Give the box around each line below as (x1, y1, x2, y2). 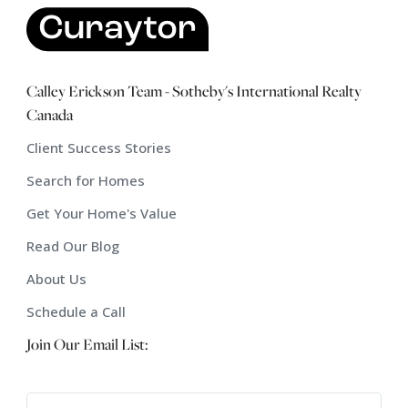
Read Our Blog (26, 237, 119, 256)
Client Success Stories (26, 138, 171, 158)
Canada (26, 104, 73, 126)
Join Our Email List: (26, 333, 148, 355)
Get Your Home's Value (26, 204, 177, 223)
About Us (26, 270, 87, 289)
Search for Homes (26, 171, 145, 190)
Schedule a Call (26, 302, 126, 321)
